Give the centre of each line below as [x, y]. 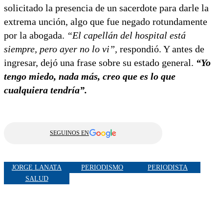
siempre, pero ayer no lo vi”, [61, 49]
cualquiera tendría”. [45, 90]
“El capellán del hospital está [125, 35]
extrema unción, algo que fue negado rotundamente [106, 22]
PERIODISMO [102, 167]
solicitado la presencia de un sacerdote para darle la [106, 8]
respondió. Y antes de [161, 49]
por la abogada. [34, 35]
